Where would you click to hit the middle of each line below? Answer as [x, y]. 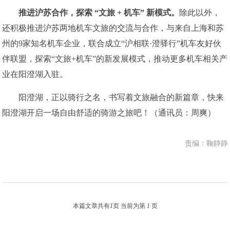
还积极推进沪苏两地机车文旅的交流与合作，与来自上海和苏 [113, 28]
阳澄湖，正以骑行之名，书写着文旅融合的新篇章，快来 [113, 97]
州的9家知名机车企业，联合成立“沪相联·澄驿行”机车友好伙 [112, 43]
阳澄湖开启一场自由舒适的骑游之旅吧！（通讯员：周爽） [109, 113]
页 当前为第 [130, 206]
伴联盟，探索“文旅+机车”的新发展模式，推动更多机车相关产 [115, 59]
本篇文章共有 [91, 206]
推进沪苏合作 [43, 13]
